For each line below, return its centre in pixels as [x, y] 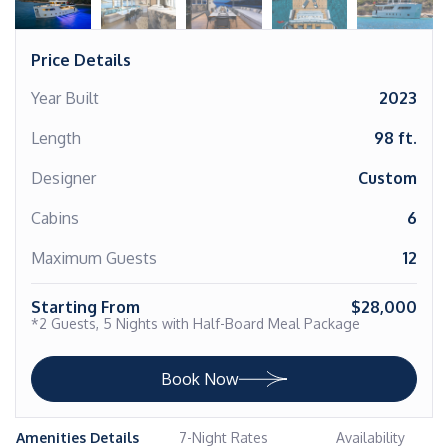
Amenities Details [78, 437]
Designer [63, 178]
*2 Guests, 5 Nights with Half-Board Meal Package [195, 323]
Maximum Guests [94, 258]
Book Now [200, 379]
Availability [370, 437]
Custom [387, 178]
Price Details [81, 60]
